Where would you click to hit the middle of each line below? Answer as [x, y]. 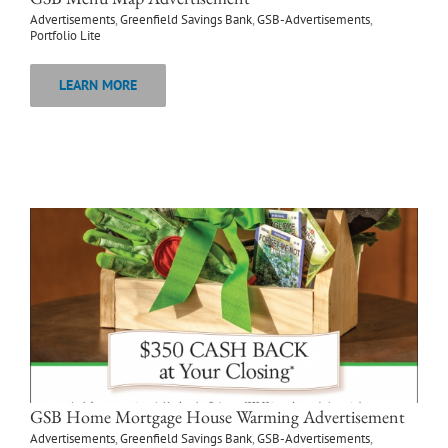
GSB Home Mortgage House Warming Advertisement [217, 417]
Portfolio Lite [65, 36]
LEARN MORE [98, 85]
